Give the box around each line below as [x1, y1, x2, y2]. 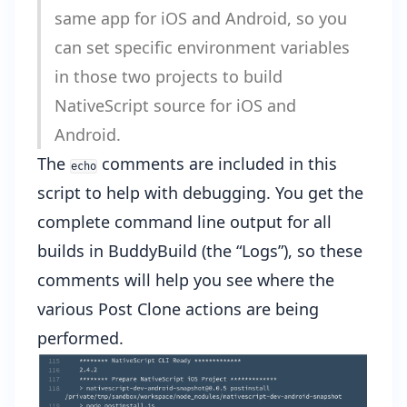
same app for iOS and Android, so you [55, 7, 347, 30]
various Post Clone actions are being [37, 298, 319, 321]
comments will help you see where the [37, 269, 334, 292]
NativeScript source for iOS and [55, 94, 296, 117]
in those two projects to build [55, 65, 283, 88]
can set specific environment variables [55, 36, 350, 59]
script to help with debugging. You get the [37, 182, 363, 204]
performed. [37, 327, 124, 350]
